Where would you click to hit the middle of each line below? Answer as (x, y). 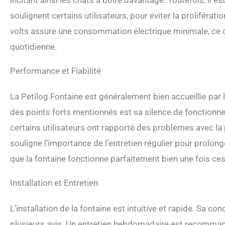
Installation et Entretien (54, 183)
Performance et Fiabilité (55, 71)
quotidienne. (33, 47)
